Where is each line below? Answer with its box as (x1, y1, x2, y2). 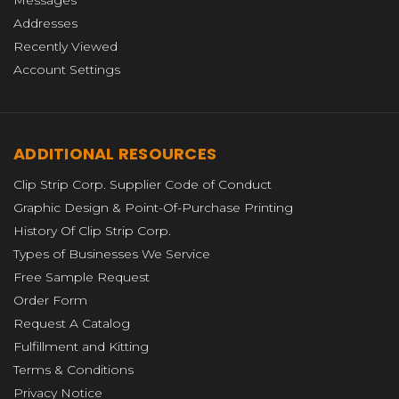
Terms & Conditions (13, 362, 134, 379)
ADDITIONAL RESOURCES (13, 142, 216, 166)
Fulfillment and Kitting (13, 338, 149, 355)
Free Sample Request (13, 269, 150, 286)
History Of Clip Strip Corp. (13, 223, 171, 240)
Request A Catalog (13, 315, 130, 332)
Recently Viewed (13, 38, 118, 55)
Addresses (13, 15, 77, 32)
